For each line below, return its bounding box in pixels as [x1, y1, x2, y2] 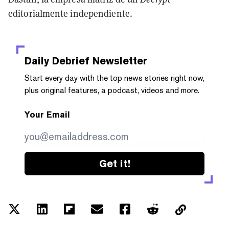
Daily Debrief [25, 54, 89, 67]
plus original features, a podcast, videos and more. [25, 85, 199, 95]
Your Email [25, 109, 70, 120]
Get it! [99, 157, 130, 170]
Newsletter [89, 54, 147, 67]
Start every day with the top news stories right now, [25, 73, 204, 83]
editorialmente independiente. [8, 7, 132, 19]
